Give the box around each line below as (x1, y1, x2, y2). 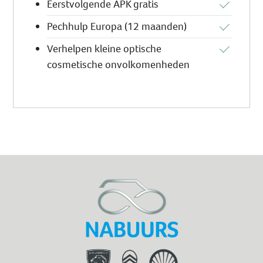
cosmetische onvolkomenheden (47, 58, 190, 72)
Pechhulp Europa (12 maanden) (47, 19, 187, 34)
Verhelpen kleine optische (47, 42, 162, 56)
